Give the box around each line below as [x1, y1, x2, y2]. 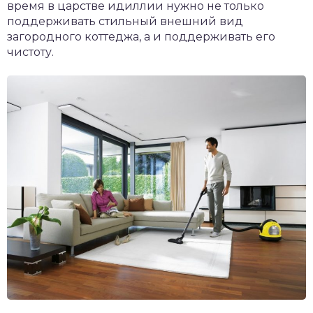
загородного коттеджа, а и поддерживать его [7, 30, 275, 43]
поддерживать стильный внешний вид [7, 15, 243, 28]
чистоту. [7, 45, 54, 59]
